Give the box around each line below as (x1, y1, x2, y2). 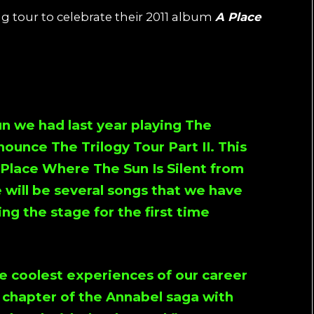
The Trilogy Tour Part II (51, 138, 210, 155)
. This (210, 138, 247, 155)
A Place (215, 9, 261, 24)
